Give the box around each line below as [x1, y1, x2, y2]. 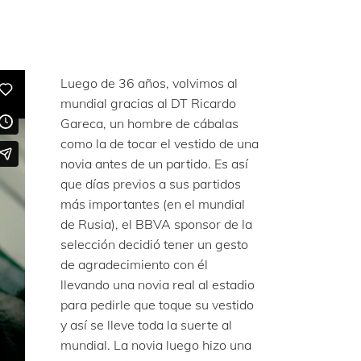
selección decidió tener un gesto [60, 236, 248, 252]
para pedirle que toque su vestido [60, 297, 254, 313]
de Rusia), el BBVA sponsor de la [60, 216, 252, 232]
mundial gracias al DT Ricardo [60, 95, 236, 111]
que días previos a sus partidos [60, 176, 241, 192]
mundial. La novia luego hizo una [60, 337, 251, 353]
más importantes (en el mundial [60, 196, 245, 212]
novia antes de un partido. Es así [60, 156, 248, 172]
